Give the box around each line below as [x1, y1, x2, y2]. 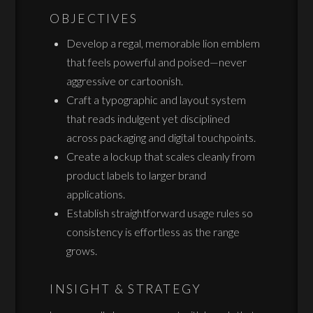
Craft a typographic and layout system [66, 92, 247, 106]
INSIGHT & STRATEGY [50, 282, 202, 297]
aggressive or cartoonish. [66, 73, 184, 87]
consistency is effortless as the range [66, 224, 240, 238]
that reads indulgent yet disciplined [66, 111, 231, 125]
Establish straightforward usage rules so [66, 205, 254, 219]
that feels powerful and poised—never [66, 54, 247, 68]
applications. [66, 187, 126, 201]
